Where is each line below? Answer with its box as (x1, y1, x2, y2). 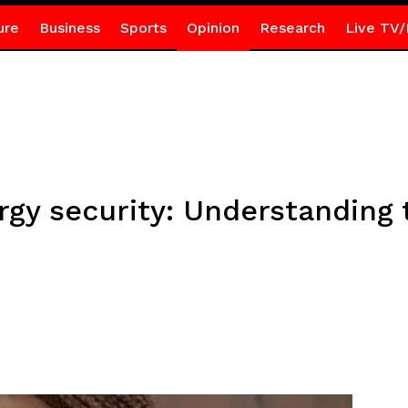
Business (38, 19, 100, 36)
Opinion (186, 19, 240, 36)
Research (259, 19, 325, 36)
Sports (119, 19, 167, 36)
